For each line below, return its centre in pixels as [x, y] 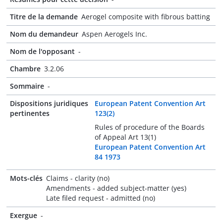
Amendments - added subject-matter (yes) [116, 188]
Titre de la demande [44, 17]
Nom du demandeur [44, 34]
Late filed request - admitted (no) [101, 198]
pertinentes [30, 113]
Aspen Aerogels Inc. [114, 34]
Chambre [25, 69]
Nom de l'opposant [42, 51]
